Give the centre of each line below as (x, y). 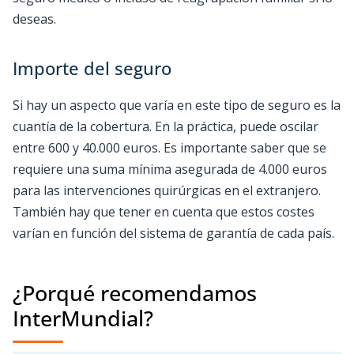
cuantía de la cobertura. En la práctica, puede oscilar (166, 126)
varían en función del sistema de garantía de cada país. (173, 233)
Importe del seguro (92, 68)
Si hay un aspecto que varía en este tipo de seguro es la (177, 105)
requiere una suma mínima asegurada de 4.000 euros (170, 169)
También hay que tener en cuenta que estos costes (164, 211)
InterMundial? (83, 318)
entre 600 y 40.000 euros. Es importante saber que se (169, 147)
